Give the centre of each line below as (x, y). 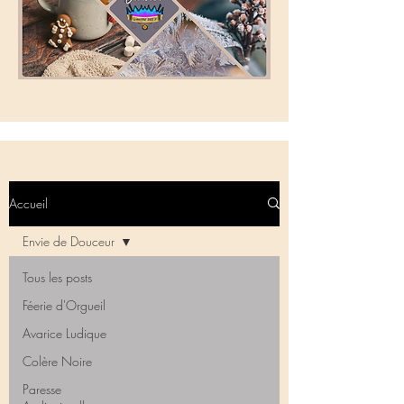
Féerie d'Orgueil (64, 305)
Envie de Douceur (69, 241)
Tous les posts (57, 277)
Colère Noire (57, 361)
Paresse (42, 389)
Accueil (28, 204)
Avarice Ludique (64, 333)
